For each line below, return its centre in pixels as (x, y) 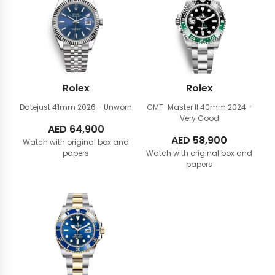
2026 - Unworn (105, 107)
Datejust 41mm (48, 107)
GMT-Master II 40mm (187, 107)
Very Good (199, 118)
